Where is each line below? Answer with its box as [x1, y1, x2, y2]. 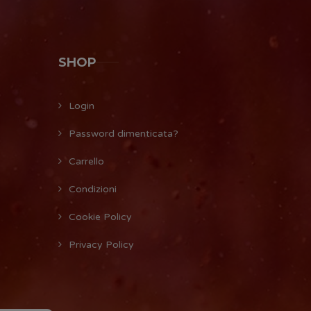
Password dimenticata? [68, 127, 178, 140]
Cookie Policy [68, 210, 132, 223]
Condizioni [68, 183, 117, 195]
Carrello [68, 155, 104, 167]
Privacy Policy [68, 238, 134, 251]
